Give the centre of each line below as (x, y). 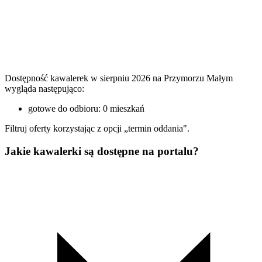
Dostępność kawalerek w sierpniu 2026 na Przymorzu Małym (119, 78)
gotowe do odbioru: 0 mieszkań (86, 109)
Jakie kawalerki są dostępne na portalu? (102, 151)
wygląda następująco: (44, 89)
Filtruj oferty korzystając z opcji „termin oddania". (97, 129)
